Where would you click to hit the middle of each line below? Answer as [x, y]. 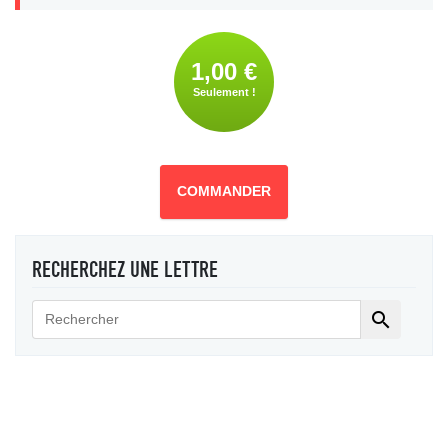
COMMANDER [224, 192]
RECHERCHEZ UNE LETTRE [125, 270]
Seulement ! [224, 92]
